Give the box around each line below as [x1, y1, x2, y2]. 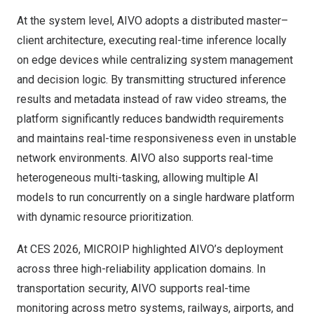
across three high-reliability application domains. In [17, 262, 266, 275]
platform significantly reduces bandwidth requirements [17, 112, 284, 125]
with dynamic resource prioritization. [17, 210, 193, 224]
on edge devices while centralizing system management [17, 53, 293, 67]
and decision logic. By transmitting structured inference [17, 73, 286, 86]
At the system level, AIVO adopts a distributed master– [17, 14, 288, 27]
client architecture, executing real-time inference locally [17, 34, 287, 47]
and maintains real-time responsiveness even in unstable [17, 132, 296, 145]
